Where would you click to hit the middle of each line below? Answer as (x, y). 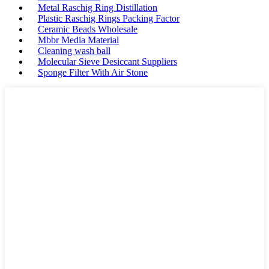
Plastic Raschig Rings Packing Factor (109, 18)
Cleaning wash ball (74, 51)
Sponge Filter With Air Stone (93, 72)
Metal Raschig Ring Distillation (98, 8)
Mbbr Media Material (78, 40)
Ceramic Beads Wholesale (88, 29)
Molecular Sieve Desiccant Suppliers (107, 62)
